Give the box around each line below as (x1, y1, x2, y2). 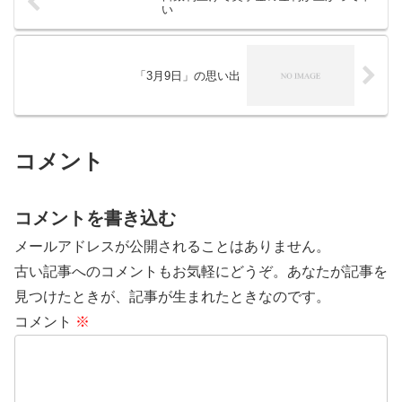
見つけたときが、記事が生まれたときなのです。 (14, 288, 330, 304)
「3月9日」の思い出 (135, 68, 241, 83)
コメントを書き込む (14, 207, 176, 228)
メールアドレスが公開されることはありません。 (14, 238, 330, 254)
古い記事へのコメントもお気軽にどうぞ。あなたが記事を (14, 263, 388, 279)
